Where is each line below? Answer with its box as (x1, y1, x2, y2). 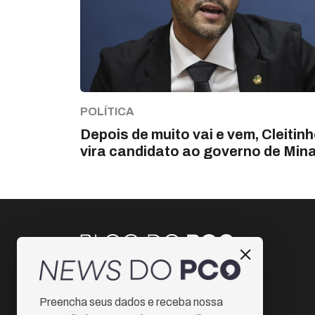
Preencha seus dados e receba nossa (39, 295, 223, 308)
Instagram (97, 273, 148, 285)
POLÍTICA (80, 105, 134, 118)
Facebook (97, 298, 148, 311)
